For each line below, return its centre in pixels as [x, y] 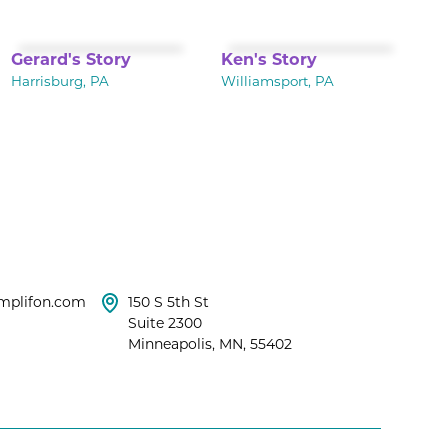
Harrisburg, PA [59, 82]
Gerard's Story [70, 60]
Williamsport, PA [277, 82]
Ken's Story [268, 60]
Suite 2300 [165, 324]
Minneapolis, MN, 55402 [210, 345]
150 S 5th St [169, 303]
